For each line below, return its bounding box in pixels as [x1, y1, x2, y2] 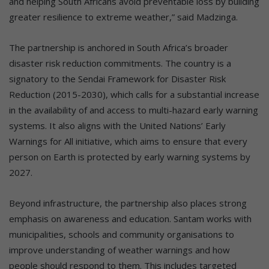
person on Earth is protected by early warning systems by [9, 151, 250, 163]
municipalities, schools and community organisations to [9, 228, 234, 241]
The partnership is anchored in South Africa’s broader [9, 41, 228, 54]
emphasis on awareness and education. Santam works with [9, 213, 252, 225]
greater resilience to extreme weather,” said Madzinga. [9, 11, 238, 23]
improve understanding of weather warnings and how [9, 244, 230, 256]
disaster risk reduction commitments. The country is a [9, 57, 231, 70]
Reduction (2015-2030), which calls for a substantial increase [9, 88, 259, 101]
